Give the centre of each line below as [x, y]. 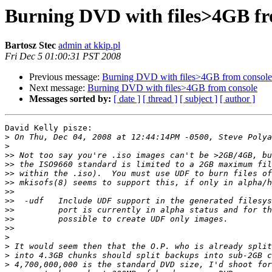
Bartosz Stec [30, 46]
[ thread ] [160, 99]
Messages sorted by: [70, 99]
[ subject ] [199, 99]
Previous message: [66, 77]
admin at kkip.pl [89, 46]
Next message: [58, 88]
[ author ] [237, 99]
